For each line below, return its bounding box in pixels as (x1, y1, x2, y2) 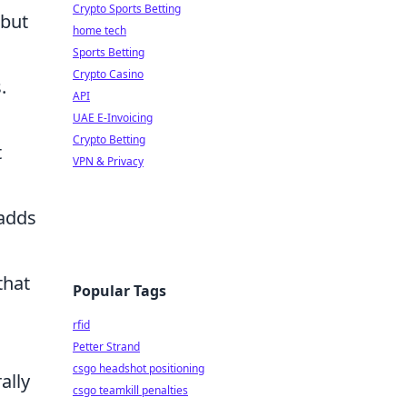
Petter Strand (73, 339, 140, 354)
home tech (73, 23, 126, 38)
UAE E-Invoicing (73, 110, 153, 125)
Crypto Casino (73, 66, 144, 82)
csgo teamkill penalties (73, 382, 188, 398)
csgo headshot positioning (73, 361, 204, 376)
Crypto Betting (73, 132, 145, 147)
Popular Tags (73, 281, 166, 301)
